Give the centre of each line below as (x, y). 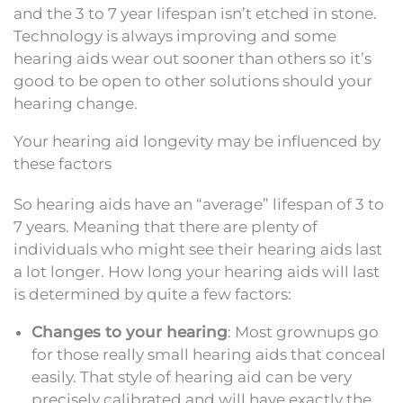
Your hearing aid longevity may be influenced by (197, 141)
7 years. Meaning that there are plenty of (166, 226)
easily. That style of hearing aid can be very (192, 376)
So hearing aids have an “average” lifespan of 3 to (199, 204)
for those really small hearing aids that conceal (209, 354)
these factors (63, 163)
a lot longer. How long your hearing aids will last (197, 271)
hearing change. (76, 103)
